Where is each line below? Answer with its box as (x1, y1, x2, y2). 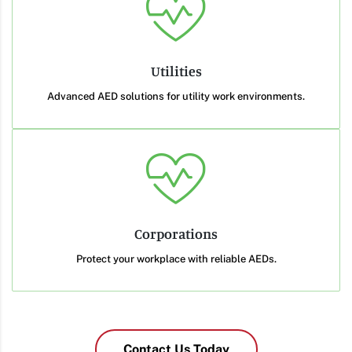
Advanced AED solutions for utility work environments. (47, 90, 305, 102)
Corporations (134, 224, 218, 242)
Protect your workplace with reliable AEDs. (75, 252, 277, 265)
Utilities (150, 61, 202, 79)
